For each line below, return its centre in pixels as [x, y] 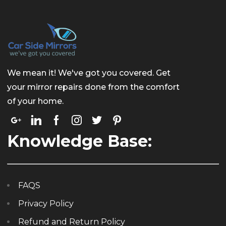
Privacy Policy [46, 204]
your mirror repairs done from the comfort [93, 87]
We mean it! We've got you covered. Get [89, 73]
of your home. [35, 101]
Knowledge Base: [79, 141]
